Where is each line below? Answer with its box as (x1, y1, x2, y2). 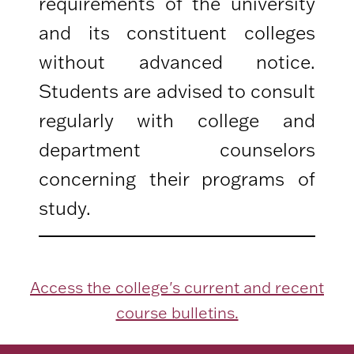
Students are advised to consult (39, 79, 315, 104)
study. (39, 196, 92, 220)
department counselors (39, 137, 315, 162)
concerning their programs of (39, 167, 315, 191)
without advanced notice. (39, 50, 315, 74)
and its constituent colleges (39, 21, 315, 45)
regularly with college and (39, 108, 315, 133)
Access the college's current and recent (30, 277, 324, 298)
